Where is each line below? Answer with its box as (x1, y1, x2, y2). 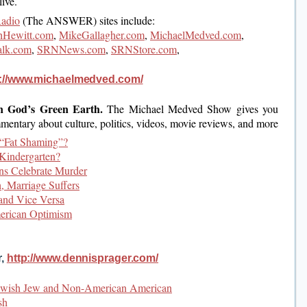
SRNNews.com (37, 41, 106, 56)
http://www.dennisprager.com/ (6, 252, 159, 265)
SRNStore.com (111, 41, 177, 56)
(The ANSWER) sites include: (20, 12, 155, 27)
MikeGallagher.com (59, 27, 145, 42)
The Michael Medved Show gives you (107, 101, 279, 116)
